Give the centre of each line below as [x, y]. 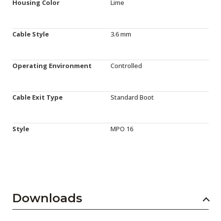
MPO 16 [122, 129]
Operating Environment [52, 66]
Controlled [126, 66]
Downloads [47, 198]
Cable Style [31, 34]
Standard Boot [132, 97]
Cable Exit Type [37, 97]
